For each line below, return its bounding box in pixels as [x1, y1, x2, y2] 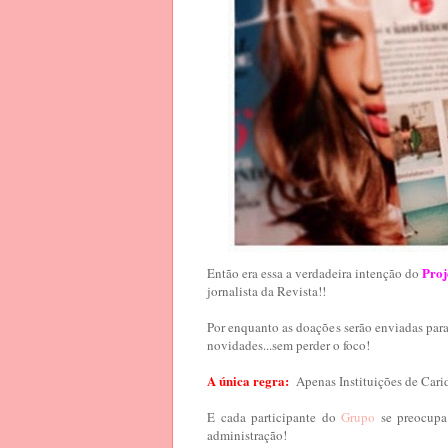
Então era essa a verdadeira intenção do [207, 264, 422, 283]
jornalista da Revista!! [207, 282, 326, 301]
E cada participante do [207, 408, 342, 427]
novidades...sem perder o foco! [207, 336, 370, 355]
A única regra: [207, 371, 289, 391]
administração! [207, 426, 287, 445]
